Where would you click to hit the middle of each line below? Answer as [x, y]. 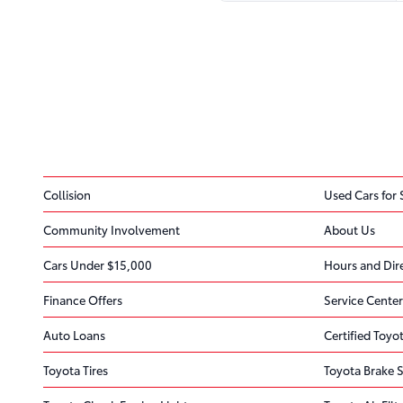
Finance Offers [83, 299]
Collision [67, 194]
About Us [349, 229]
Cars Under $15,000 [98, 264]
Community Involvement [112, 229]
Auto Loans [74, 334]
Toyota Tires [76, 369]
